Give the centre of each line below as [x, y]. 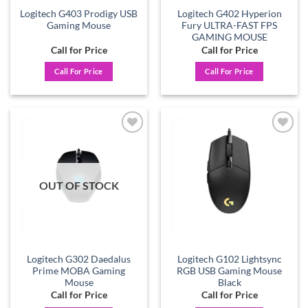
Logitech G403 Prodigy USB [79, 14]
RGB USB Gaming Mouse [229, 271]
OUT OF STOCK [79, 185]
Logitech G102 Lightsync [229, 259]
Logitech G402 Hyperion [229, 14]
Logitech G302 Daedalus [79, 259]
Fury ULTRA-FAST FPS [229, 26]
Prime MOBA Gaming [79, 271]
